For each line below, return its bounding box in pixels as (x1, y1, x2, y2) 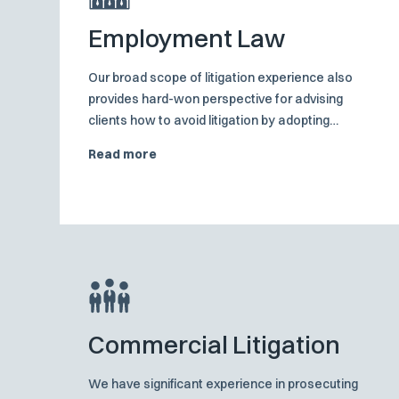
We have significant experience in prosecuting (88, 376, 359, 393)
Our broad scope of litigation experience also (88, 69, 354, 86)
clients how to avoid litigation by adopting (88, 112, 330, 129)
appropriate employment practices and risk (88, 134, 343, 151)
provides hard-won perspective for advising (88, 91, 344, 108)
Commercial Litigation (88, 330, 341, 361)
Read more (88, 146, 158, 163)
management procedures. (88, 155, 242, 172)
